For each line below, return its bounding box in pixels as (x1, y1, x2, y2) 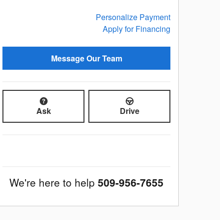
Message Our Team (51, 53, 122, 64)
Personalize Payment (96, 11, 170, 23)
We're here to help (9, 174, 95, 190)
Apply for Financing (103, 23, 170, 34)
